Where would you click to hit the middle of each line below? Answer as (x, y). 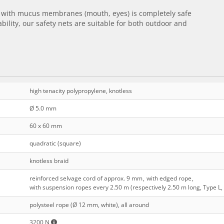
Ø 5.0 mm (43, 108)
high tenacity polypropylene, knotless (80, 91)
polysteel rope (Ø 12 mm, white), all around (89, 205)
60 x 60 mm (45, 126)
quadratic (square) (55, 143)
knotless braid (49, 161)
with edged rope (169, 178)
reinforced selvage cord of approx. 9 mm (86, 178)
